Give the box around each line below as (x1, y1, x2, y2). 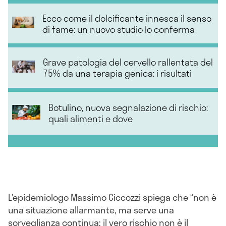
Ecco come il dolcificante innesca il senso (42, 11, 212, 25)
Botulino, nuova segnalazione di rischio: (48, 100, 208, 115)
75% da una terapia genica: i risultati (42, 66, 192, 80)
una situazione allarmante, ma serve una (8, 203, 174, 217)
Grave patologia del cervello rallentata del (42, 54, 213, 69)
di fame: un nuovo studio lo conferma (42, 22, 195, 36)
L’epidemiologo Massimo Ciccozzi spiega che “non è (8, 190, 216, 205)
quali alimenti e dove (48, 111, 133, 126)
